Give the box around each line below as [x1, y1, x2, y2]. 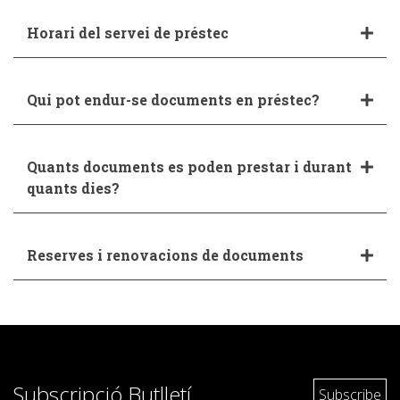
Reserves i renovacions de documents [27, 246, 304, 264]
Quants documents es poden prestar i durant [27, 157, 352, 176]
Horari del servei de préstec [27, 23, 229, 42]
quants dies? [27, 179, 120, 197]
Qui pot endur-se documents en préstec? [27, 90, 320, 109]
